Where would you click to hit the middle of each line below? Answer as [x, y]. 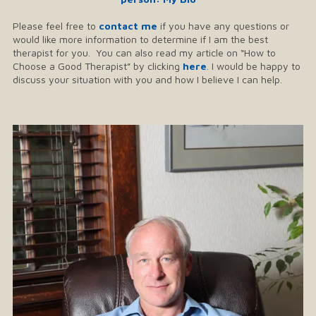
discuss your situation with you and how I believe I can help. [147, 80]
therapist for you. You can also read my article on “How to [144, 53]
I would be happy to [255, 66]
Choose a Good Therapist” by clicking [98, 66]
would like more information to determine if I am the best [140, 39]
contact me [128, 26]
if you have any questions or [223, 26]
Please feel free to [56, 26]
